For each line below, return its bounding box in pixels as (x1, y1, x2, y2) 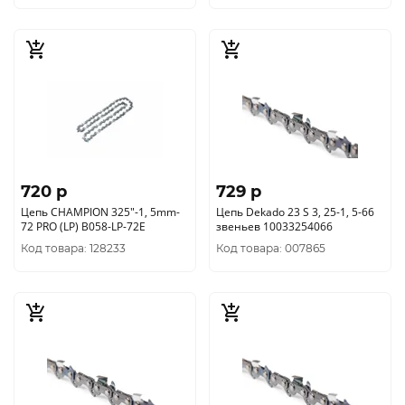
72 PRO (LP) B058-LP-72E (21, 219, 146, 234)
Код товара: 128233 (21, 241, 126, 255)
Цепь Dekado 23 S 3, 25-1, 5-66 (216, 204, 374, 220)
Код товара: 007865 (216, 241, 325, 255)
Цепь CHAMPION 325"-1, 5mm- (21, 204, 180, 220)
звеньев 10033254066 (216, 219, 333, 234)
